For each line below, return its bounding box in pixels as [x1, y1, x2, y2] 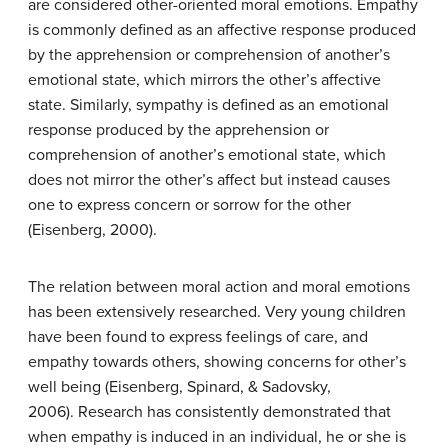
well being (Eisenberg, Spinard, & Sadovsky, [28, 377, 331, 397]
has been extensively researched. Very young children [28, 302, 406, 322]
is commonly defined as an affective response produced [28, 20, 416, 40]
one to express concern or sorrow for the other [28, 195, 351, 215]
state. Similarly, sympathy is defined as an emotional [28, 95, 389, 115]
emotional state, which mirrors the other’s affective [28, 70, 381, 90]
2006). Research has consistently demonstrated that [28, 402, 391, 422]
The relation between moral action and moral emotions [28, 277, 410, 297]
